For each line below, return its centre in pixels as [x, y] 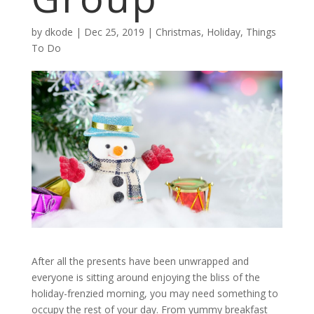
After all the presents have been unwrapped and [140, 261]
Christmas [178, 32]
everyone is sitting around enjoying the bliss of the [145, 277]
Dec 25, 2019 [114, 32]
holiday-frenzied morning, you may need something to [155, 293]
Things [261, 32]
